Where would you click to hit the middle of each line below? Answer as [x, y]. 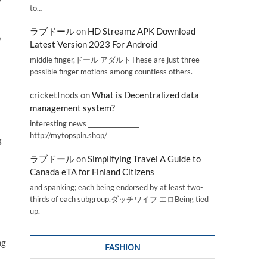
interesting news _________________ [84, 123]
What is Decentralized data [145, 95]
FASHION [122, 247]
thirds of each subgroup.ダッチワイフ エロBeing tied [119, 199]
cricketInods [54, 95]
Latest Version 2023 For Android [94, 44]
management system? [72, 108]
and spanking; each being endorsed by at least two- [117, 187]
